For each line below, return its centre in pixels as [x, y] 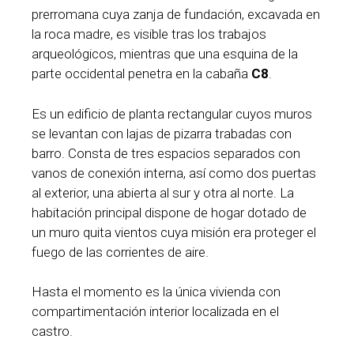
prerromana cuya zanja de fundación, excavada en [176, 15]
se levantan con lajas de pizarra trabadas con [162, 133]
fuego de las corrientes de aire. [120, 252]
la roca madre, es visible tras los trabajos [149, 34]
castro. [52, 331]
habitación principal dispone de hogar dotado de [169, 212]
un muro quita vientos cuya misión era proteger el [174, 232]
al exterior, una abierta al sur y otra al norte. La [163, 192]
